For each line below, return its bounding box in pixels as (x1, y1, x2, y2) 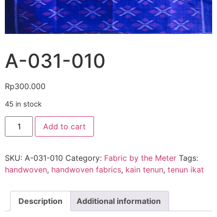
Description (18, 196, 62, 206)
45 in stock (5, 99, 42, 108)
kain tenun (125, 165, 163, 175)
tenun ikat (168, 165, 204, 175)
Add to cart (43, 122, 86, 132)
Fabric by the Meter (104, 153, 176, 163)
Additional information (77, 196, 161, 206)
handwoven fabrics (51, 165, 121, 175)
